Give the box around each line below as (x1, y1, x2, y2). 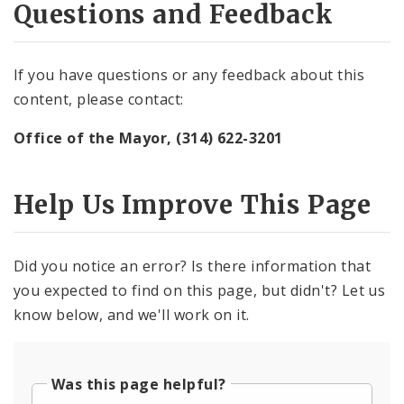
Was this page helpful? (51, 373, 226, 394)
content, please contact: (14, 89, 184, 110)
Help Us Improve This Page (14, 188, 372, 222)
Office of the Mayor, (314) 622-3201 (14, 128, 283, 149)
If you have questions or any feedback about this (14, 65, 365, 86)
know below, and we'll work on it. (14, 304, 250, 325)
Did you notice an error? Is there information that (14, 255, 372, 276)
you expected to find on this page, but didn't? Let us (14, 280, 386, 300)
